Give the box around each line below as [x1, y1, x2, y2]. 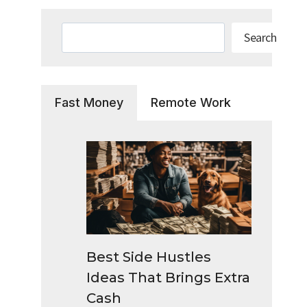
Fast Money [55, 95, 124, 110]
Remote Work [151, 95, 232, 110]
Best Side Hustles [86, 248, 212, 265]
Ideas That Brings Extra [86, 269, 251, 286]
